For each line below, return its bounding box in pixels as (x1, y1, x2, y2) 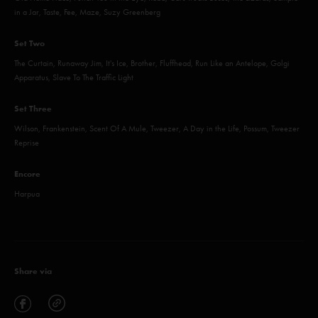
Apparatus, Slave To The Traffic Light (14, 72, 133, 82)
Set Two (14, 38, 45, 48)
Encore (14, 168, 40, 179)
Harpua (14, 189, 40, 199)
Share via (14, 265, 52, 276)
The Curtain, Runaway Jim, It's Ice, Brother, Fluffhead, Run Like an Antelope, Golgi (14, 58, 290, 68)
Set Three (14, 103, 52, 114)
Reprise (14, 138, 39, 148)
